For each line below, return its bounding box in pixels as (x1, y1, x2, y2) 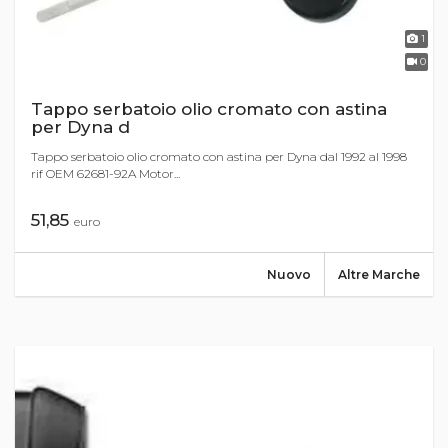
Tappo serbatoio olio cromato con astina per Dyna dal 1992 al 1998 (31, 149, 407, 165)
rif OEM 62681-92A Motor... (31, 166, 180, 182)
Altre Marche (338, 267, 420, 283)
